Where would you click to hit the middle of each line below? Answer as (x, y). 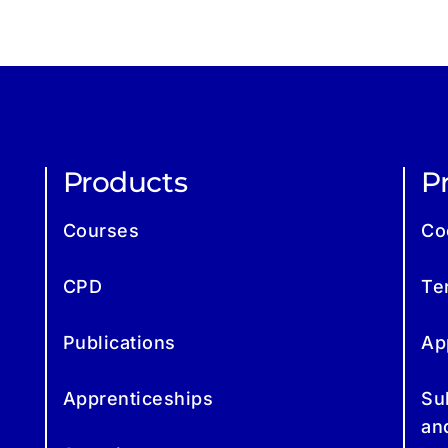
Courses (101, 230)
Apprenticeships (138, 398)
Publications (119, 342)
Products (125, 181)
